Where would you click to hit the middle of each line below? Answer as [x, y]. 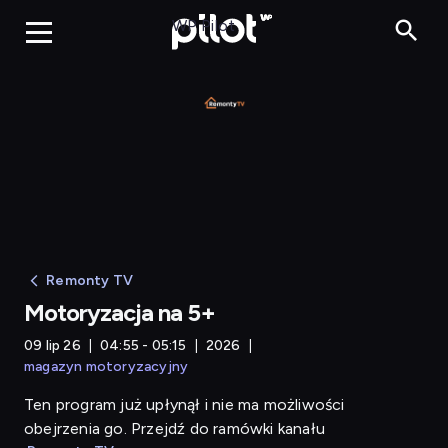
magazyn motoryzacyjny [106, 366]
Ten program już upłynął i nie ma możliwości [184, 404]
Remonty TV [90, 280]
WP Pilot [203, 25]
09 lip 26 [52, 345]
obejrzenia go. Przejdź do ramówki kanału [174, 428]
